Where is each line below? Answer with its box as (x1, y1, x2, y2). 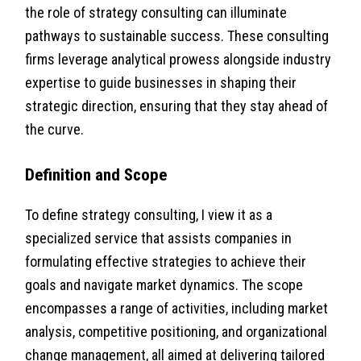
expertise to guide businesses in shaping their (25, 74, 297, 92)
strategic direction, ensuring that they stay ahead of (25, 98, 329, 115)
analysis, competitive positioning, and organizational (25, 323, 328, 341)
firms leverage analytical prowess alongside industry (25, 51, 332, 68)
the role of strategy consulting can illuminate (25, 4, 288, 22)
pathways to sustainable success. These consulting (25, 27, 330, 45)
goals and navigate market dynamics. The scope (25, 276, 304, 294)
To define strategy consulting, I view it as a (25, 206, 273, 224)
